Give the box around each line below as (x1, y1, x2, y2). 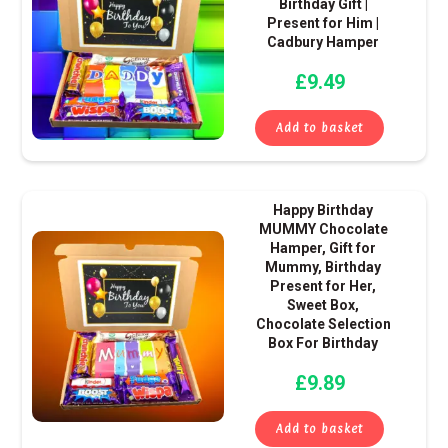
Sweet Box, (287, 297, 360, 314)
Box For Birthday (268, 335, 379, 352)
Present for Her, (270, 278, 377, 295)
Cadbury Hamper (267, 34, 380, 51)
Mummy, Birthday (265, 259, 382, 276)
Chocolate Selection (255, 316, 391, 333)
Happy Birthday (273, 202, 374, 219)
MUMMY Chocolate (258, 221, 388, 238)
